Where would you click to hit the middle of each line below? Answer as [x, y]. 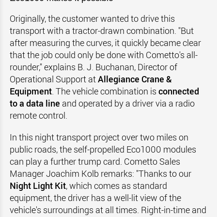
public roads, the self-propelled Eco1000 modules [103, 149]
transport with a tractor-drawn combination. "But [102, 31]
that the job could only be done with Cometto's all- [104, 55]
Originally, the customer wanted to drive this [92, 18]
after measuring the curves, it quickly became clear [105, 43]
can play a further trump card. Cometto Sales [95, 161]
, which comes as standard [116, 186]
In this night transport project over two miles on [99, 137]
